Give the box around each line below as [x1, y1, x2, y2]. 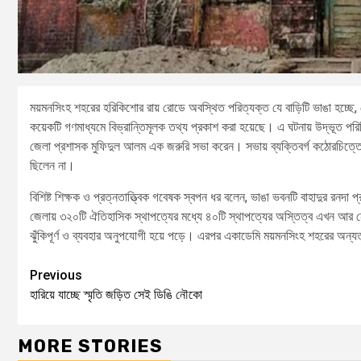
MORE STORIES [18, 335, 163, 358]
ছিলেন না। [30, 158, 75, 174]
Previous [30, 268, 82, 284]
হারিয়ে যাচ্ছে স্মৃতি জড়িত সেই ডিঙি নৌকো [30, 287, 202, 303]
